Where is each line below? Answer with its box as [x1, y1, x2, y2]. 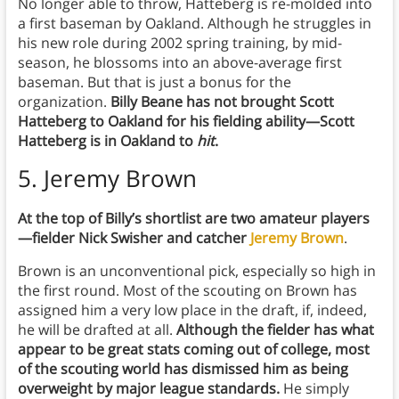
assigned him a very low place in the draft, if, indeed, [17, 300, 367, 321]
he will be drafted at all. [17, 320, 176, 340]
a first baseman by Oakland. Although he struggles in [17, 13, 371, 34]
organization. [17, 92, 110, 112]
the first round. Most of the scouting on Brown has [17, 281, 357, 301]
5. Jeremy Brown [17, 162, 197, 195]
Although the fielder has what [175, 320, 374, 340]
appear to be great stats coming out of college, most [17, 339, 370, 360]
